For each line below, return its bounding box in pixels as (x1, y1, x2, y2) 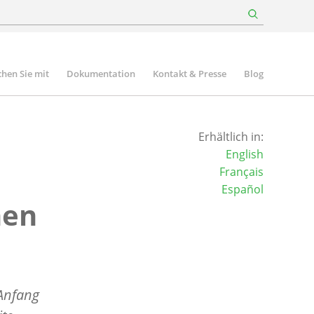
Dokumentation (67, 67, 135, 80)
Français (219, 164, 264, 179)
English (225, 146, 264, 162)
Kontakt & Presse (153, 67, 226, 80)
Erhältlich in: (198, 129, 264, 144)
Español (221, 182, 264, 197)
